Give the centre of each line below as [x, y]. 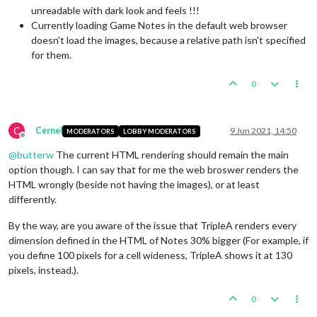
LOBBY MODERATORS [159, 131]
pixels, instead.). [44, 270]
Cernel [49, 131]
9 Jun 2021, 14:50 [263, 131]
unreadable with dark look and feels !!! [115, 11]
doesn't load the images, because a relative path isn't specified [168, 40]
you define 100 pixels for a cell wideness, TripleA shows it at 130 [150, 255]
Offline [35, 141]
